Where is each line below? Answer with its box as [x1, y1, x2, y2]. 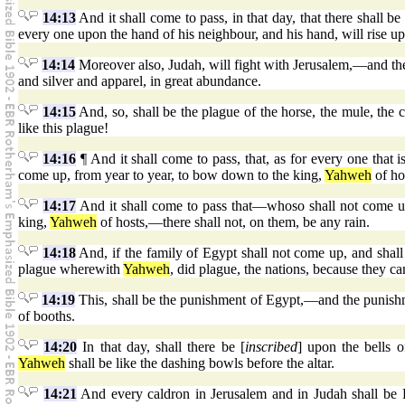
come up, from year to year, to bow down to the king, [18, 167, 325, 184]
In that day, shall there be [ [77, 339, 245, 355]
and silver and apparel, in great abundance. [18, 73, 261, 89]
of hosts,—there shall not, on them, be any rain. [97, 214, 370, 231]
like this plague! [18, 120, 108, 137]
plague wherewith [18, 261, 123, 278]
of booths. [18, 308, 75, 325]
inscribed [244, 339, 297, 355]
